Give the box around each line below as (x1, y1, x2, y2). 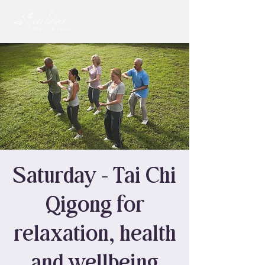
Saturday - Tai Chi (13, 158, 176, 193)
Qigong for (45, 187, 144, 222)
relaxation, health (13, 216, 176, 251)
